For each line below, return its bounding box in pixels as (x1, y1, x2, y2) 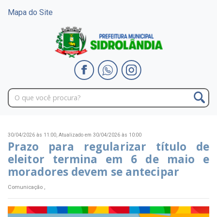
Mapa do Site (8, 8, 53, 17)
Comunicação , (8, 184, 45, 190)
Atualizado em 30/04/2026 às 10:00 (59, 132, 141, 139)
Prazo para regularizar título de (8, 139, 209, 155)
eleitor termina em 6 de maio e (8, 152, 209, 167)
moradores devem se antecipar (8, 164, 179, 180)
